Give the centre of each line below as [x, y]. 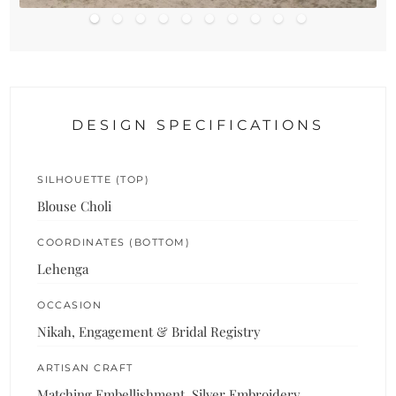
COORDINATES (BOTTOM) [114, 242]
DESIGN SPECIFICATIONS [198, 125]
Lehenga [63, 268]
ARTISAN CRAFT [85, 367]
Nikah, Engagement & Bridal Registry [149, 331]
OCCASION [70, 305]
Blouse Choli [75, 206]
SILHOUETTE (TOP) [94, 179]
